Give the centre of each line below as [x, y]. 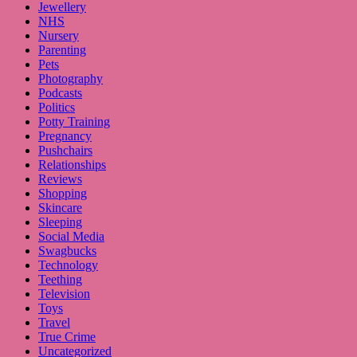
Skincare [60, 208]
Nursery [59, 36]
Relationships [72, 165]
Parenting [62, 50]
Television [64, 294]
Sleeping [60, 222]
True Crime [67, 337]
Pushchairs [65, 151]
